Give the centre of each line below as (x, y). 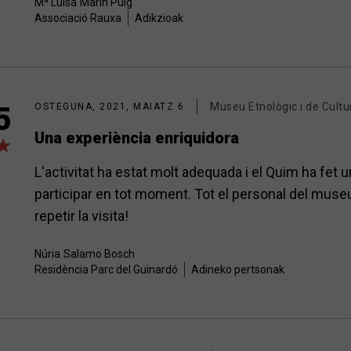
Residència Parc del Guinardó (106, 270)
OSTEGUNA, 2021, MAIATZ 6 (109, 107)
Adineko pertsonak (238, 270)
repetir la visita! (81, 216)
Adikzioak (159, 18)
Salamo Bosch (99, 254)
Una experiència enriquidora (137, 138)
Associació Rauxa (78, 18)
